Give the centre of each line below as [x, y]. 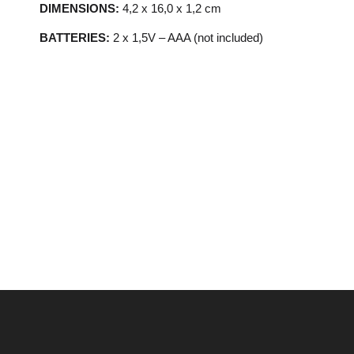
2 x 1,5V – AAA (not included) [186, 37]
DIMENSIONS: [79, 9]
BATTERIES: [75, 37]
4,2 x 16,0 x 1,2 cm [170, 9]
